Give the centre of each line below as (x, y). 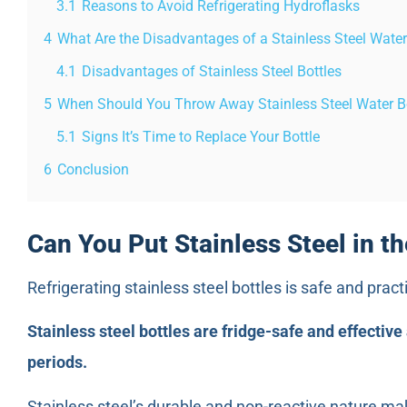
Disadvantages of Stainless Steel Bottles (212, 71)
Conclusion (93, 169)
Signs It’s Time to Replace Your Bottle (201, 136)
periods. (57, 362)
